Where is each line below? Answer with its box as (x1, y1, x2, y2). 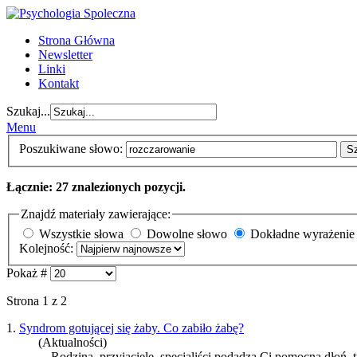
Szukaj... (6, 104, 50, 118)
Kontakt (38, 76, 79, 90)
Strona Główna (38, 33, 115, 47)
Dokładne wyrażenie (250, 227, 355, 241)
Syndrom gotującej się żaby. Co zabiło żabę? (19, 321, 244, 335)
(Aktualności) (38, 335, 107, 350)
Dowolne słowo (147, 227, 227, 241)
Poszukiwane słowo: (19, 141, 126, 155)
